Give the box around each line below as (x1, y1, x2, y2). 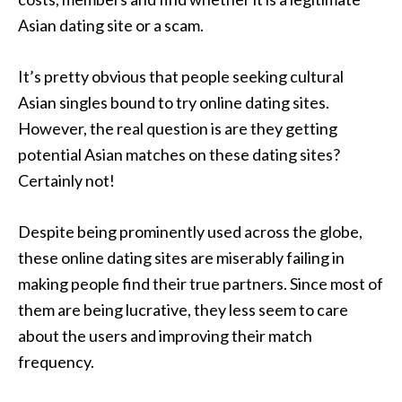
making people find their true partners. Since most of (18, 274, 383, 293)
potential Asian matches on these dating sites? (18, 144, 340, 164)
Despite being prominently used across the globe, (18, 222, 363, 241)
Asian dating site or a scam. (18, 15, 204, 35)
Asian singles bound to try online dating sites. (18, 92, 329, 112)
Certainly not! (18, 170, 115, 190)
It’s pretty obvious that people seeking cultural (18, 66, 344, 86)
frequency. (18, 352, 94, 371)
